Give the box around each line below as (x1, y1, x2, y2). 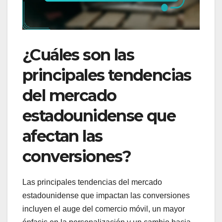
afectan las (22, 126, 103, 146)
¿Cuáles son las (22, 45, 134, 65)
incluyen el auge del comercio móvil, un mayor (22, 205, 185, 213)
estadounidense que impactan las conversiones (22, 191, 190, 200)
